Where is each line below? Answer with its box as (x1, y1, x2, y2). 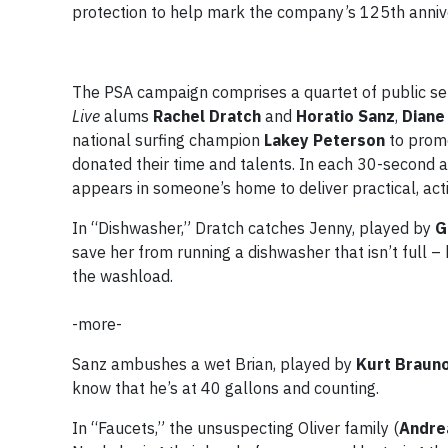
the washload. (72, 266, 173, 286)
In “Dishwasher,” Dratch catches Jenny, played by (72, 218, 435, 238)
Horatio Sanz (296, 106, 395, 126)
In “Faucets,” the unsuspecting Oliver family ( (72, 418, 399, 438)
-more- (72, 314, 122, 334)
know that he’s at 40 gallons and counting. (72, 378, 379, 398)
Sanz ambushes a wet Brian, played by (72, 354, 356, 374)
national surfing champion (72, 130, 264, 150)
